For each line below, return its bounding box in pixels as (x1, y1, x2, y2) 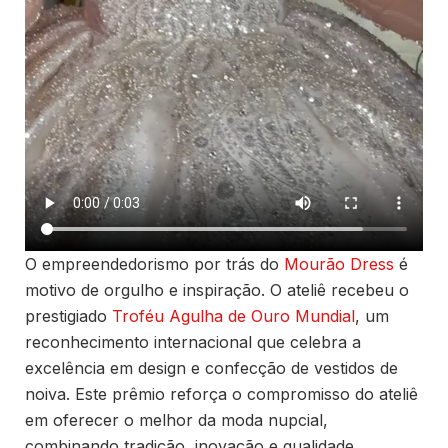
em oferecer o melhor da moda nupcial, (25, 409, 328, 430)
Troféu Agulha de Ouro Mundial (112, 305, 355, 326)
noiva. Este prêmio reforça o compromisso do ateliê (25, 383, 418, 404)
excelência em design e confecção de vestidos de (25, 357, 398, 378)
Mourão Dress (284, 253, 394, 274)
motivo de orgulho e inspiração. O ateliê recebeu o (25, 279, 409, 300)
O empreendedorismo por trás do (25, 253, 284, 274)
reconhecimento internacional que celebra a (25, 331, 361, 352)
